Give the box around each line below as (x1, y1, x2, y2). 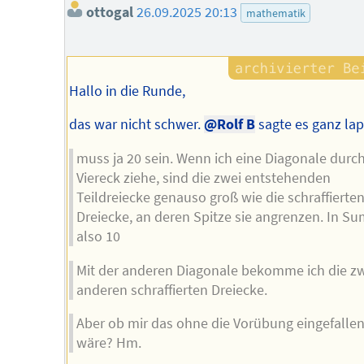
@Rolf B (203, 115, 255, 134)
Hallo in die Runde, (68, 81, 185, 100)
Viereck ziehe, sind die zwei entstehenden (76, 169, 331, 187)
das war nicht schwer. (68, 115, 204, 134)
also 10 (76, 227, 121, 245)
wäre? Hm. (76, 334, 142, 353)
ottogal (82, 3, 133, 22)
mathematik (245, 6, 305, 21)
